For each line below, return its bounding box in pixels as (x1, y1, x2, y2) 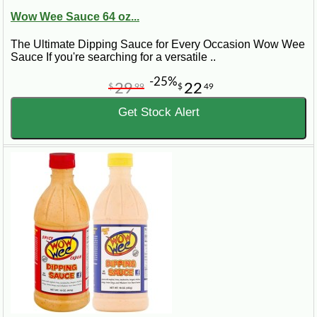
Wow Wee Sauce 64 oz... (11, 11, 139, 23)
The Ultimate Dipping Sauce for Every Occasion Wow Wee (11, 38, 305, 51)
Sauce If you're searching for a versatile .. (11, 51, 216, 64)
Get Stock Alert (117, 105, 200, 120)
